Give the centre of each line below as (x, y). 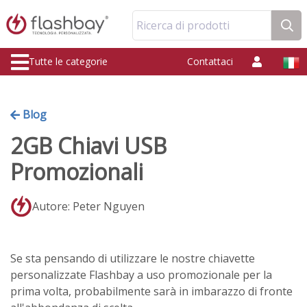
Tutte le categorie (68, 61)
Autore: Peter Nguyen (88, 206)
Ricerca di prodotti (183, 25)
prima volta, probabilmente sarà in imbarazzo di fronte (151, 291)
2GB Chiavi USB (88, 146)
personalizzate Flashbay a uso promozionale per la (141, 275)
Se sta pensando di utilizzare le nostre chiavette (133, 258)
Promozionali (77, 172)
